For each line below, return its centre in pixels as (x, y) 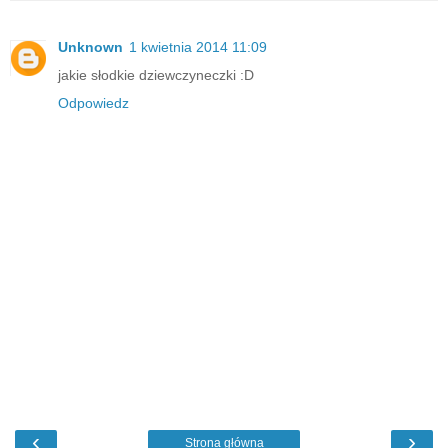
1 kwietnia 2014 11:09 (198, 46)
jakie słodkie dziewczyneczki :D (156, 74)
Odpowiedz (93, 102)
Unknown (90, 46)
